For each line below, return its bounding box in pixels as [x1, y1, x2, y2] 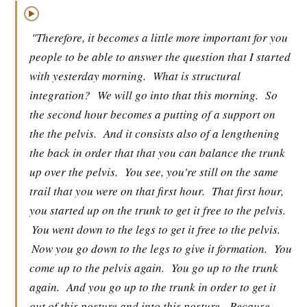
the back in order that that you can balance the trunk [29, 145, 285, 160]
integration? [29, 87, 90, 103]
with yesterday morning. [29, 68, 146, 84]
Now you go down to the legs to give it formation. [32, 241, 267, 256]
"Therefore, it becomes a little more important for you [32, 29, 288, 45]
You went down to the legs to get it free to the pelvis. [32, 221, 280, 237]
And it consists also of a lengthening [103, 125, 280, 141]
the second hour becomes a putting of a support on [29, 106, 275, 122]
